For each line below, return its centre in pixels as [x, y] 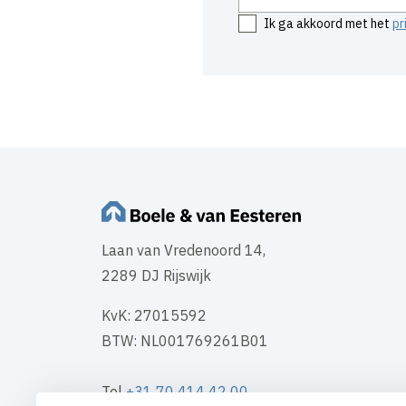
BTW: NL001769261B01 [185, 340]
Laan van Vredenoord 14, [185, 250]
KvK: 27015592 [154, 315]
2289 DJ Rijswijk [156, 275]
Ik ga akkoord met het [328, 23]
